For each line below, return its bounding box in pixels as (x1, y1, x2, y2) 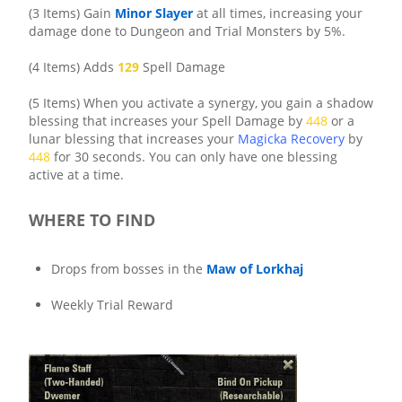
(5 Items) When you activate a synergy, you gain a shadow (29, 94, 373, 111)
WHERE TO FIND (29, 209, 155, 231)
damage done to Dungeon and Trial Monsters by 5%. (29, 22, 345, 39)
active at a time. (29, 166, 124, 183)
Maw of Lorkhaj (206, 260, 303, 277)
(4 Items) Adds (29, 58, 118, 75)
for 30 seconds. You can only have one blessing (50, 148, 337, 165)
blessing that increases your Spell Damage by (29, 112, 306, 129)
